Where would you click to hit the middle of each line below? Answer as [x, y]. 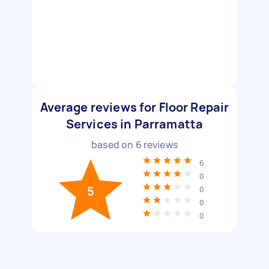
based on [113, 145]
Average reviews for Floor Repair [134, 107]
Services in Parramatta [134, 124]
